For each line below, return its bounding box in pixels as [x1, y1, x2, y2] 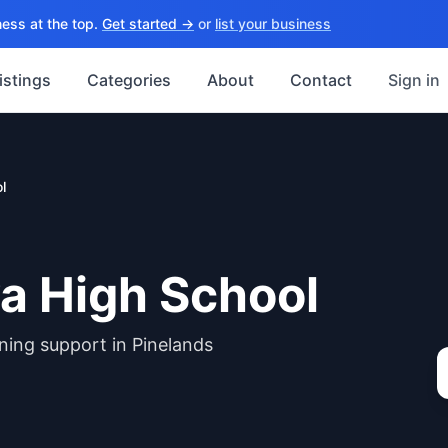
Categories [87, 70, 171, 90]
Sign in [388, 70, 440, 90]
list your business [215, 15, 331, 32]
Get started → [102, 15, 194, 32]
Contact [290, 70, 352, 90]
